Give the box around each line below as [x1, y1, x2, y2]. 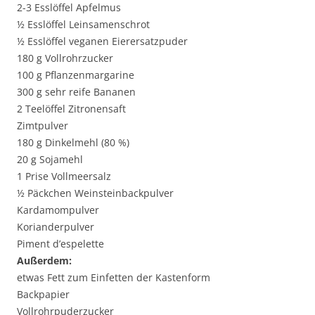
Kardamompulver [17, 203, 99, 217]
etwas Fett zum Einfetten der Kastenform [17, 271, 210, 285]
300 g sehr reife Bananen [17, 85, 136, 99]
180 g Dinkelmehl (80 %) [17, 136, 129, 150]
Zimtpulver [17, 119, 68, 133]
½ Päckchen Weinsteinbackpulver [17, 186, 174, 200]
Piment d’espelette [17, 237, 104, 251]
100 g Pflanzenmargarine [17, 68, 134, 82]
